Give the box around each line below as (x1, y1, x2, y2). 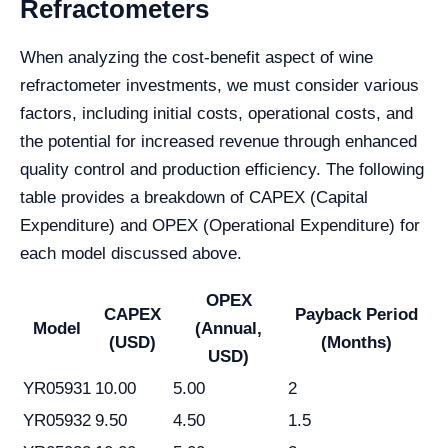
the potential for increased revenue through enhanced (20, 132, 417, 152)
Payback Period (295, 305, 418, 325)
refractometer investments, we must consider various (20, 76, 419, 96)
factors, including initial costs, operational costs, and (20, 104, 413, 124)
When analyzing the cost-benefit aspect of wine (20, 48, 373, 68)
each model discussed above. (20, 244, 242, 264)
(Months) (321, 333, 392, 353)
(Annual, (195, 319, 262, 339)
